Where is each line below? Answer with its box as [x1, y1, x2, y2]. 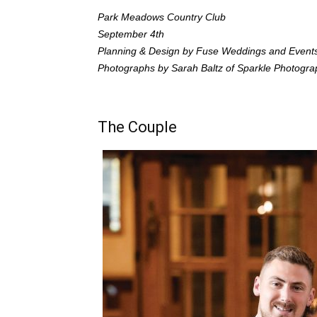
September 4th [98, 28, 164, 40]
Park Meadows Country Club [98, 11, 226, 23]
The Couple [98, 117, 177, 136]
